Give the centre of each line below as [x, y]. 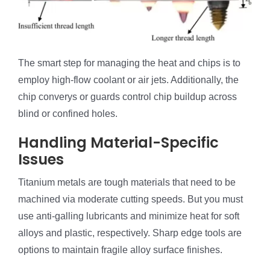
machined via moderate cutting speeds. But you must [130, 199]
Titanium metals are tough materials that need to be [127, 182]
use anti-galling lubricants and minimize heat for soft [129, 216]
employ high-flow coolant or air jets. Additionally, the [128, 80]
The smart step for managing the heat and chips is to [129, 63]
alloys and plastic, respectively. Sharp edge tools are [130, 233]
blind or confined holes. [68, 113]
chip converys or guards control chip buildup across [127, 96]
